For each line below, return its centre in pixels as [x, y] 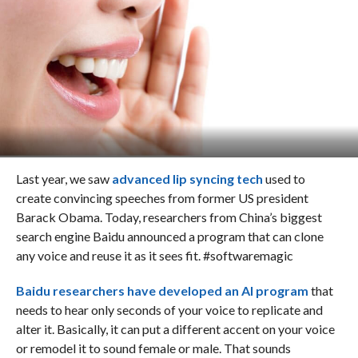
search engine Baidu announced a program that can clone [169, 237]
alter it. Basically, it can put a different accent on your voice [175, 329]
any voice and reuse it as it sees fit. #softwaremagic [154, 256]
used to [284, 179]
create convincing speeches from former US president [162, 198]
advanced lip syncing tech [187, 179]
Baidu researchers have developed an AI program [162, 291]
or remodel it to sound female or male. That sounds [153, 348]
